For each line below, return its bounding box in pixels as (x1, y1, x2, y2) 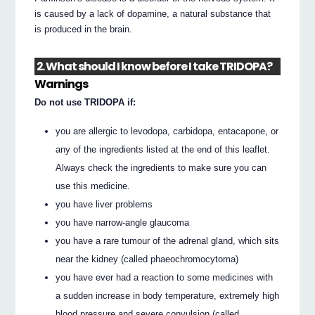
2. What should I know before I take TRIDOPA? (37, 58, 273, 75)
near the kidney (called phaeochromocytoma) (56, 253, 239, 264)
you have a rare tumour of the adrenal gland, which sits (56, 235, 280, 246)
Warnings (34, 75, 89, 92)
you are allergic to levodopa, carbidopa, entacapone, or (56, 125, 279, 136)
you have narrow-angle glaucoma (56, 217, 190, 228)
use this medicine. (56, 180, 131, 191)
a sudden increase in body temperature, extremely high (56, 290, 280, 301)
